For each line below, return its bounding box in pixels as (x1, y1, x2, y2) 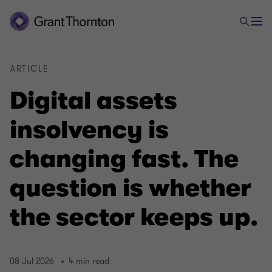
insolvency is (10, 116, 169, 144)
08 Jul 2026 (10, 256, 54, 268)
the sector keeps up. (10, 203, 258, 231)
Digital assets (10, 87, 177, 115)
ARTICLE (10, 63, 49, 75)
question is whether (10, 174, 251, 202)
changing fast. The (10, 145, 239, 173)
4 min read (69, 256, 109, 268)
